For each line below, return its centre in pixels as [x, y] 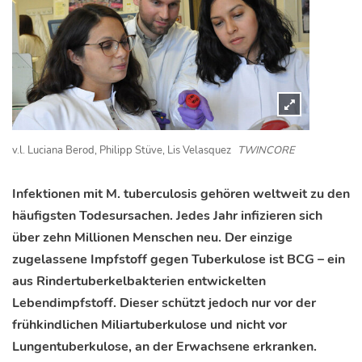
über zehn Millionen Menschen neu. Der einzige [152, 238]
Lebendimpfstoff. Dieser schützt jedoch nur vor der [164, 303]
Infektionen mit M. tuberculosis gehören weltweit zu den [181, 194]
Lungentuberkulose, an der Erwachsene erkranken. [164, 347]
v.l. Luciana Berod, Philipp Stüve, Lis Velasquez [123, 150]
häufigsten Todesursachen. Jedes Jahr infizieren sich [167, 216]
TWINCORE [266, 150]
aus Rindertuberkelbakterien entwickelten [139, 281]
